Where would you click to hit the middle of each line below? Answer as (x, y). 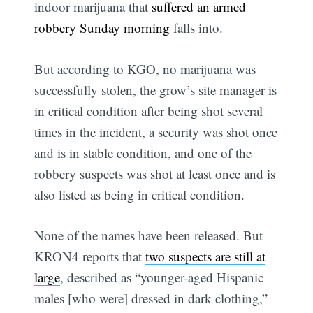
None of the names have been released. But (149, 235)
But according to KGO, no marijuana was (145, 68)
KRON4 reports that (90, 256)
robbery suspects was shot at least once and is (155, 173)
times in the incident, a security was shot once (156, 131)
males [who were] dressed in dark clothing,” (151, 298)
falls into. (197, 28)
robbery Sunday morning (102, 28)
